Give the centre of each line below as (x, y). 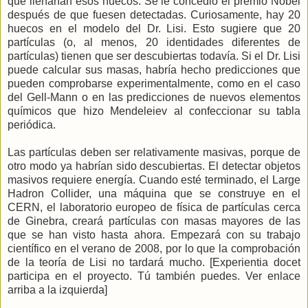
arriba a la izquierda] (57, 289)
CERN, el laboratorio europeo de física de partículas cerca (154, 207)
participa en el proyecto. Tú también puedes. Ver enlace (154, 276)
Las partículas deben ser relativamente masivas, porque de (154, 152)
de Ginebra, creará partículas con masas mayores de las (154, 221)
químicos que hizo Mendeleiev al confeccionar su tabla (154, 111)
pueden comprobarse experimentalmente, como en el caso (154, 83)
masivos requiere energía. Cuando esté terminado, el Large (154, 179)
